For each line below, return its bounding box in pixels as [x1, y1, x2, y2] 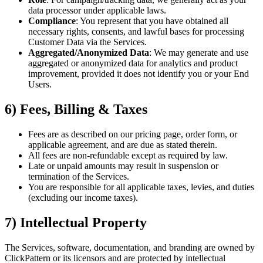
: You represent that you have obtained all [76, 15, 228, 26]
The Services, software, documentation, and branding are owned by [5, 242, 255, 252]
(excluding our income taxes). [28, 192, 138, 203]
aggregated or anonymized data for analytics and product [28, 58, 238, 68]
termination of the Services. [28, 171, 129, 181]
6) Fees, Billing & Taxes [5, 101, 147, 117]
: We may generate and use [149, 47, 248, 58]
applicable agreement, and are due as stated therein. [28, 139, 217, 150]
